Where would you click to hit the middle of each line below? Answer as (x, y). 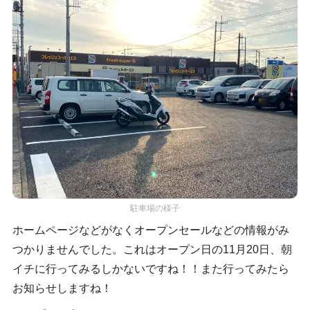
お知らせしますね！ (62, 288)
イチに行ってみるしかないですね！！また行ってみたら (151, 268)
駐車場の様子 (155, 208)
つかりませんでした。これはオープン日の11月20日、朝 (152, 249)
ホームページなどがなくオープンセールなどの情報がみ (151, 230)
